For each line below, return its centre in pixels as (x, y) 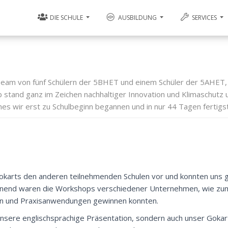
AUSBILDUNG (138, 18)
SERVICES (204, 18)
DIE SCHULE (67, 18)
